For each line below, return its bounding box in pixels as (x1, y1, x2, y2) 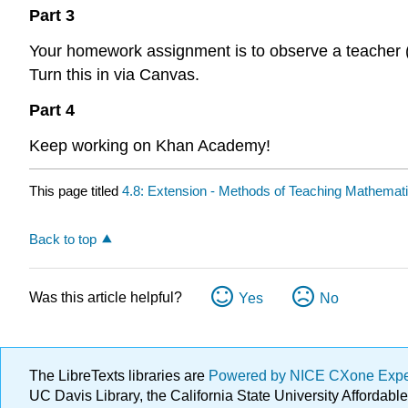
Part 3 (29, 6, 75, 25)
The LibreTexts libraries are (29, 368, 209, 383)
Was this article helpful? (29, 290, 182, 306)
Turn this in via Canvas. (29, 65, 199, 84)
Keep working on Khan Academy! (29, 136, 270, 155)
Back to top (29, 231, 97, 248)
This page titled (29, 183, 122, 199)
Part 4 (29, 100, 75, 119)
